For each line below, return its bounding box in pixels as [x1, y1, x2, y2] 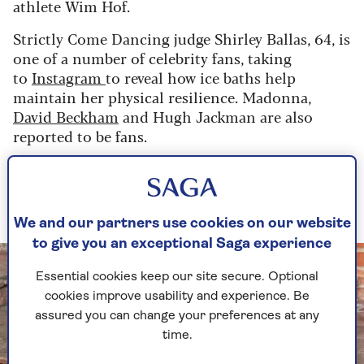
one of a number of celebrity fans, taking [13, 47, 292, 69]
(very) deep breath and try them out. [13, 197, 259, 219]
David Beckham [13, 106, 119, 128]
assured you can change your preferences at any [35, 310, 319, 323]
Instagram [32, 67, 106, 89]
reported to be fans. [13, 125, 147, 147]
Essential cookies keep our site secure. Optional [36, 271, 318, 284]
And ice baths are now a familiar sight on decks [13, 158, 338, 180]
